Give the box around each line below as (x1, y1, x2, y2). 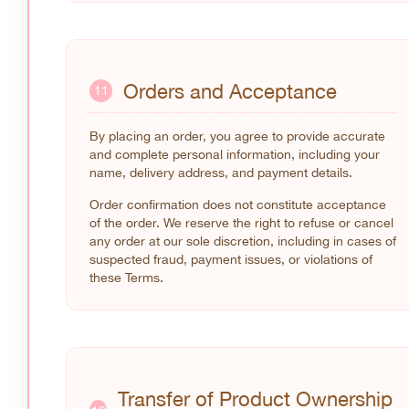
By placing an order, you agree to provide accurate (89, 128, 385, 143)
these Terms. (89, 269, 163, 285)
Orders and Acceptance (123, 79, 337, 103)
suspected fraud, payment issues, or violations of (89, 251, 372, 267)
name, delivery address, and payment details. (89, 164, 352, 180)
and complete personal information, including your (89, 146, 380, 162)
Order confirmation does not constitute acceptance (89, 196, 386, 212)
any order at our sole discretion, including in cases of (89, 233, 396, 248)
